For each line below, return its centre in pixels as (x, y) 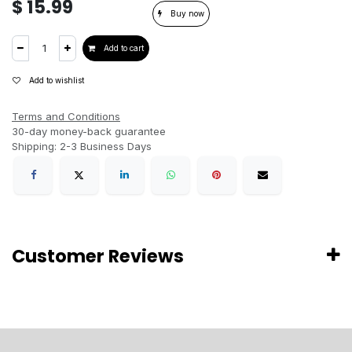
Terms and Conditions (66, 116)
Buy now (186, 13)
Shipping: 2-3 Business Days (82, 146)
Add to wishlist (57, 80)
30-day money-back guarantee (89, 131)
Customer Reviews (98, 256)
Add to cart (123, 48)
